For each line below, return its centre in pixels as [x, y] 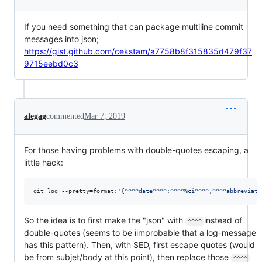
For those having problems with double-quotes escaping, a [136, 150]
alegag [35, 116]
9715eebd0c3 [51, 64]
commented [65, 116]
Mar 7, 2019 [105, 116]
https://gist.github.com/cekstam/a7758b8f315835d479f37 [138, 51]
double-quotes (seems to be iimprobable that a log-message [140, 233]
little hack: [44, 163]
